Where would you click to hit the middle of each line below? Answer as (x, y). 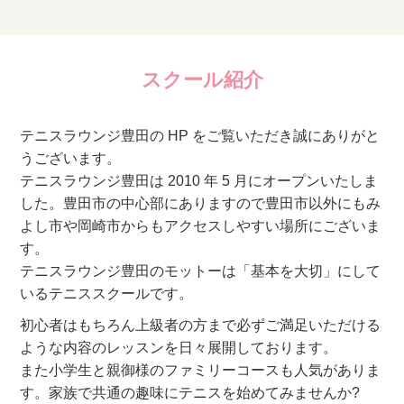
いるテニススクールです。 (107, 294)
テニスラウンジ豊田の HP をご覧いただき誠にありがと (200, 136)
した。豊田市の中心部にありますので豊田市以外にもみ (201, 204)
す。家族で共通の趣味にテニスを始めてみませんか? (190, 393)
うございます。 (71, 159)
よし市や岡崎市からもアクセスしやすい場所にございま (201, 226)
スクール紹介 (202, 80)
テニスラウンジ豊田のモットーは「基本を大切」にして (201, 271)
